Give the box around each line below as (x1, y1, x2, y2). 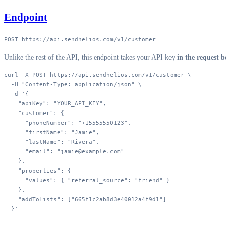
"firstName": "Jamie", (4, 128, 99, 136)
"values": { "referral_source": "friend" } (4, 176, 170, 184)
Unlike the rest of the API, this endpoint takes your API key (4, 53, 177, 61)
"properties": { (4, 166, 71, 174)
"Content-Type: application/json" (18, 80, 135, 88)
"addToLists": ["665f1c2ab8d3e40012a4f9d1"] (4, 195, 166, 203)
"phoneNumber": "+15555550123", (4, 119, 131, 126)
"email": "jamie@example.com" (4, 147, 124, 155)
